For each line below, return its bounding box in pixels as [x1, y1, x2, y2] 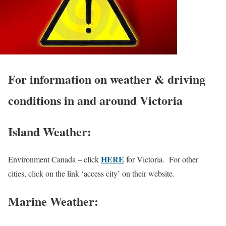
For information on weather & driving [8, 70, 205, 88]
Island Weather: [8, 122, 91, 140]
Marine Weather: [8, 192, 98, 210]
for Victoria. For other [124, 153, 198, 164]
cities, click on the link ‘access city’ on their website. [8, 167, 175, 179]
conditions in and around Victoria [8, 91, 183, 109]
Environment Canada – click [8, 153, 101, 164]
